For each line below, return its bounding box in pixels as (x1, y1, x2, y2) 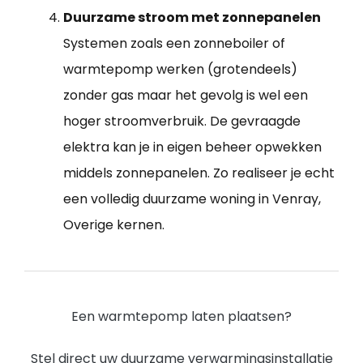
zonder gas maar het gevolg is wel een (63, 85, 308, 105)
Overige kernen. (63, 215, 164, 234)
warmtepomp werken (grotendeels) (63, 59, 297, 79)
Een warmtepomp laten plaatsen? (71, 306, 292, 326)
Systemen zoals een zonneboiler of (63, 33, 285, 53)
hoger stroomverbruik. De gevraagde (63, 111, 301, 130)
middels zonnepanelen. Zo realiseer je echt (63, 163, 335, 182)
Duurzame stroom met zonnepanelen (63, 7, 321, 27)
